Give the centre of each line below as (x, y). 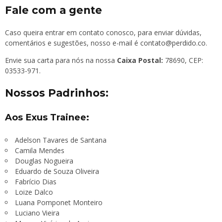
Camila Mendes (40, 151)
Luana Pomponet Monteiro (59, 203)
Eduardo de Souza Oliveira (57, 171)
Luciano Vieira (37, 213)
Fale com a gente (54, 10)
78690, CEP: (183, 60)
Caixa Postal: (140, 60)
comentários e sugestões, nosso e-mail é (73, 43)
